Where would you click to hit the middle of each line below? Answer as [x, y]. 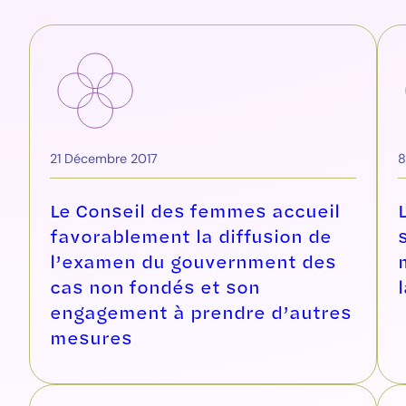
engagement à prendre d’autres [201, 312]
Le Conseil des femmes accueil [195, 210]
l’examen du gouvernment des [193, 261]
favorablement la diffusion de [191, 236]
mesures [91, 337]
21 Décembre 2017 [104, 158]
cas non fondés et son [155, 286]
